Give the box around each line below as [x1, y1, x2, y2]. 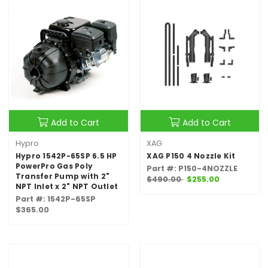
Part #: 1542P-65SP [15, 194, 96, 205]
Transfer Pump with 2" [15, 171, 110, 182]
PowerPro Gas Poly [15, 161, 93, 172]
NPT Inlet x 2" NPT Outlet [15, 181, 118, 192]
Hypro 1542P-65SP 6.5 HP [15, 151, 117, 162]
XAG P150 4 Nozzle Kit [147, 151, 236, 162]
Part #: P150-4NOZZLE [147, 163, 238, 174]
